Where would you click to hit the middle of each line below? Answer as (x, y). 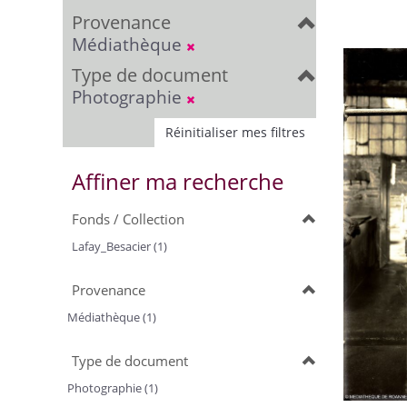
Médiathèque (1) (112, 317)
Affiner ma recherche (178, 181)
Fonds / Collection (128, 219)
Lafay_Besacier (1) (119, 246)
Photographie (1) (113, 388)
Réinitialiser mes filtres (235, 132)
